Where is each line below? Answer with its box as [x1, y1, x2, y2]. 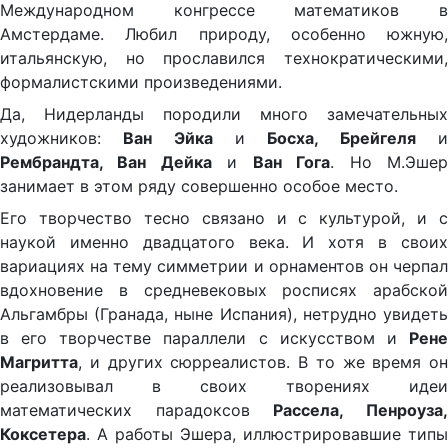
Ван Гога [252, 152, 331, 173]
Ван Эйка [123, 128, 213, 149]
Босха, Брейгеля [267, 128, 416, 149]
